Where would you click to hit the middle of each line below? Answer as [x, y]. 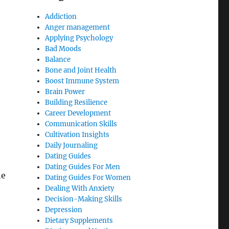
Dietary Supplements [79, 221]
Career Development [78, 113]
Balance [58, 60]
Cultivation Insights [77, 135]
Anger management [78, 28]
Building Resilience [76, 103]
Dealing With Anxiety [80, 189]
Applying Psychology [79, 38]
